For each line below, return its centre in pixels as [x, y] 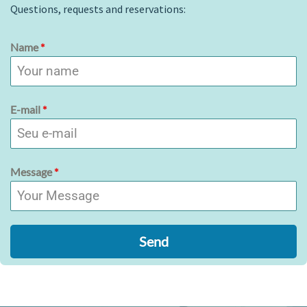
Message [32, 171]
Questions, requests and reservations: [98, 9]
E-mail [26, 109]
